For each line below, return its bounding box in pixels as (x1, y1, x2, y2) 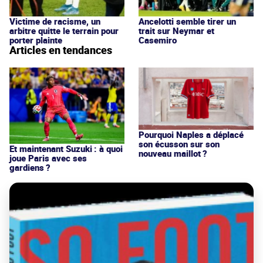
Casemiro (139, 34, 177, 46)
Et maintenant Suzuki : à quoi (9, 143, 123, 155)
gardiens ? (9, 161, 50, 174)
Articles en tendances (9, 43, 112, 58)
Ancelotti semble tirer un (139, 15, 236, 28)
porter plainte (9, 34, 62, 46)
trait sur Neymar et (139, 25, 214, 37)
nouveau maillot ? (139, 147, 207, 159)
